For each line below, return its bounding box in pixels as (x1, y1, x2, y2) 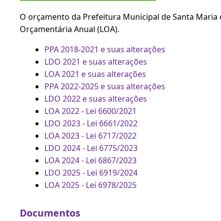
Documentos (20, 206, 80, 220)
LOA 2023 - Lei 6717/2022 (44, 130, 137, 141)
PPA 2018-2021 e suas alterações (44, 43, 165, 55)
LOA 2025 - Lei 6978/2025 (44, 179, 137, 190)
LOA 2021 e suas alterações (44, 68, 146, 79)
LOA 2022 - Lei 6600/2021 (44, 105, 137, 116)
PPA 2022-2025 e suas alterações (44, 80, 165, 92)
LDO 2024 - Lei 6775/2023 (44, 142, 138, 153)
